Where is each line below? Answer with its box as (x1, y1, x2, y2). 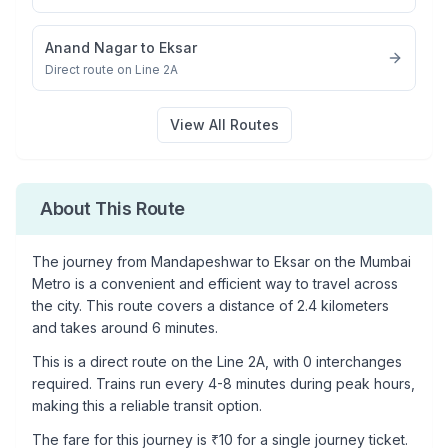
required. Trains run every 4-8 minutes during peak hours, (32, 375, 415, 392)
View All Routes (169, 116, 279, 133)
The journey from (32, 253, 151, 270)
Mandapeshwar (151, 253, 253, 270)
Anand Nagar (45, 39, 137, 56)
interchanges (312, 353, 402, 370)
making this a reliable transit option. (32, 397, 262, 414)
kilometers (317, 297, 389, 314)
